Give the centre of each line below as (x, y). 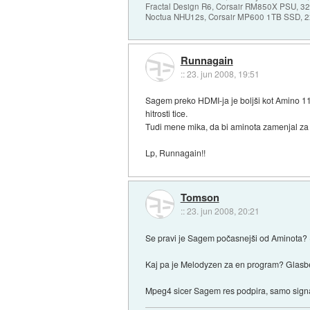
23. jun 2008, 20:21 (223, 210)
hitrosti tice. (167, 113)
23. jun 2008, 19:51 (223, 73)
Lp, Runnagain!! (176, 153)
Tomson (200, 197)
